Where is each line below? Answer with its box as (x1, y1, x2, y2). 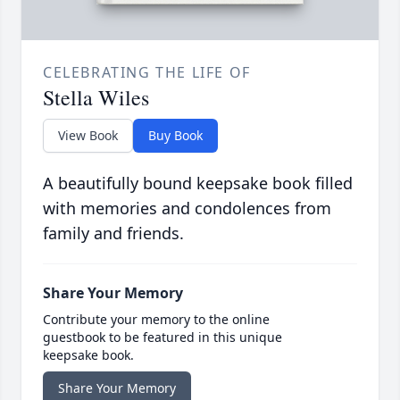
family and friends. (43, 222, 184, 245)
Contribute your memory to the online (43, 311, 270, 329)
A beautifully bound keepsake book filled (43, 172, 353, 195)
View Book (58, 127, 118, 145)
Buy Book (148, 127, 203, 145)
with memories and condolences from (43, 197, 331, 220)
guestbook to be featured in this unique (43, 329, 282, 346)
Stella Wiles (43, 83, 149, 112)
